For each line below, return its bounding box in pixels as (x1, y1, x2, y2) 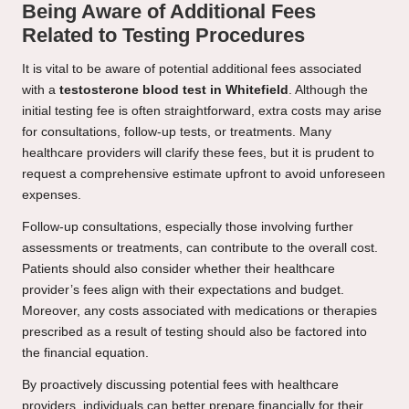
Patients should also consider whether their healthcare (22, 262, 335, 277)
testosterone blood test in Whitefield (59, 83, 288, 98)
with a (22, 83, 59, 98)
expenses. (22, 188, 81, 203)
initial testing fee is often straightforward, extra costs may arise (22, 104, 382, 119)
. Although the (288, 83, 368, 98)
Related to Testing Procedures (22, 24, 305, 47)
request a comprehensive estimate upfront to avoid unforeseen (22, 167, 385, 182)
